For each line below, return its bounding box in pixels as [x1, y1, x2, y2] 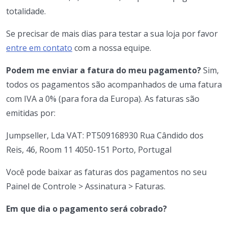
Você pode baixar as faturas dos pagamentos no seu [6, 166, 207, 178]
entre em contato [6, 42, 72, 53]
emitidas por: [6, 107, 55, 119]
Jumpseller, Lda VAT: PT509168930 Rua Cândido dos [6, 129, 204, 141]
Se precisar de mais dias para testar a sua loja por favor [6, 27, 218, 39]
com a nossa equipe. [72, 42, 151, 53]
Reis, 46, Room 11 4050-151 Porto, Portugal [6, 144, 172, 155]
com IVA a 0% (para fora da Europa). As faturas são [6, 93, 199, 104]
